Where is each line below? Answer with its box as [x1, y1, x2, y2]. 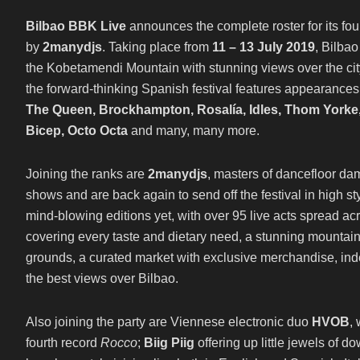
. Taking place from [102, 40, 212, 54]
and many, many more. [131, 124, 260, 137]
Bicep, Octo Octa [26, 124, 131, 137]
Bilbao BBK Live [26, 19, 126, 33]
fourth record [26, 336, 97, 350]
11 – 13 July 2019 [212, 40, 315, 54]
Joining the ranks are [26, 167, 145, 181]
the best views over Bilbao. [26, 272, 178, 285]
